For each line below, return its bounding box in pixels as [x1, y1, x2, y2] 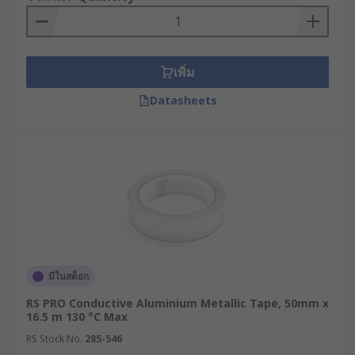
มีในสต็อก [48, 269, 89, 283]
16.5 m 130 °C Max [26, 309, 128, 324]
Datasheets [149, 93, 217, 108]
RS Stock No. [26, 332, 82, 345]
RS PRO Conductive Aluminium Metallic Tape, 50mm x [26, 296, 329, 311]
